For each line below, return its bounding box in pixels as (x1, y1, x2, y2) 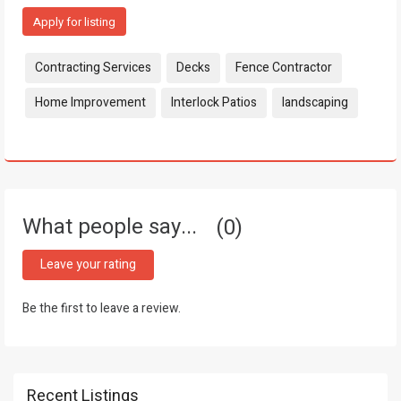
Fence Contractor (235, 58, 332, 77)
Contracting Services (35, 58, 151, 77)
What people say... (22, 211, 202, 243)
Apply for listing (33, 13, 115, 30)
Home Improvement (35, 93, 146, 112)
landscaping (282, 93, 348, 112)
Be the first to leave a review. (22, 299, 181, 318)
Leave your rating (40, 255, 136, 274)
